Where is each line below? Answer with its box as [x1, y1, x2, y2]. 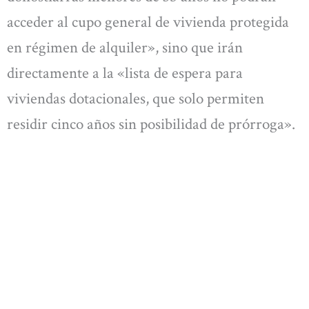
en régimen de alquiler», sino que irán [7, 37, 243, 59]
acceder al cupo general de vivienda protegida [7, 12, 289, 33]
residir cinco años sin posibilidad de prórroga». [7, 114, 295, 135]
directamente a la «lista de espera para [7, 63, 243, 84]
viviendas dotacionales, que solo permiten [7, 88, 264, 110]
